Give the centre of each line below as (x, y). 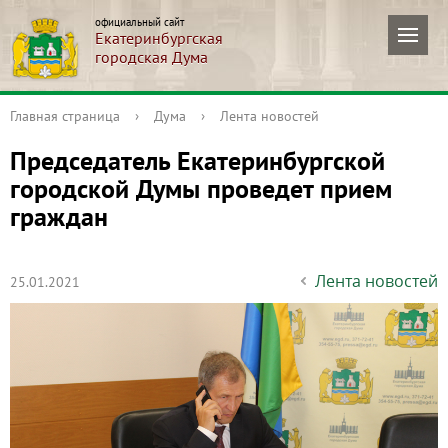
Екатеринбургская (159, 38)
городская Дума (151, 57)
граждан (59, 216)
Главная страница (65, 116)
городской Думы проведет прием (201, 188)
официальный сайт (139, 22)
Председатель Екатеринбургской (197, 160)
